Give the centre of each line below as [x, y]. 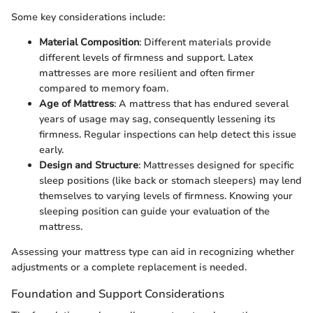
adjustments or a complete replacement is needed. [129, 267]
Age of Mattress [77, 103]
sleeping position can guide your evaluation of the [154, 211]
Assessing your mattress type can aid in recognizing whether [153, 252]
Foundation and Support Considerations [118, 293]
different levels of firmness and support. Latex [146, 57]
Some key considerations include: [88, 17]
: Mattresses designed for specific [216, 165]
